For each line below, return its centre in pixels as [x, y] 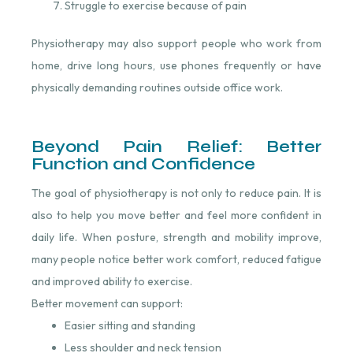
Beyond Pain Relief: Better [176, 146]
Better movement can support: [107, 303]
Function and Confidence [143, 163]
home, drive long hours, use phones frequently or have [176, 65]
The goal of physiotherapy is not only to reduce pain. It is [176, 193]
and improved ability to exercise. [111, 281]
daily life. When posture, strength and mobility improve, [176, 237]
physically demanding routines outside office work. [157, 87]
